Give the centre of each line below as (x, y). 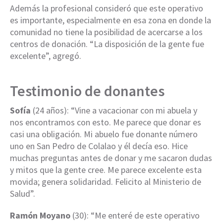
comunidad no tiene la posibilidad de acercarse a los (106, 32)
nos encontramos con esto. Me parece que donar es (106, 122)
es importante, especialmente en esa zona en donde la (111, 20)
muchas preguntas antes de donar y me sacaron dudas (111, 158)
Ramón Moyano (40, 215)
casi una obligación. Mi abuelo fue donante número (104, 134)
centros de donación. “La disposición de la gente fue (107, 44)
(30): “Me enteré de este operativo (135, 215)
